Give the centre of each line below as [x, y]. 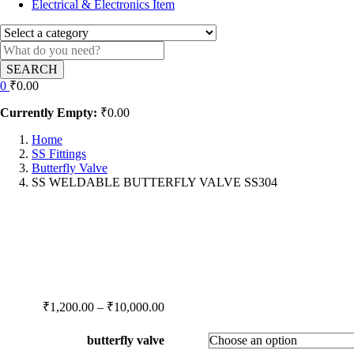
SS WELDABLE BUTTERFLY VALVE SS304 [154, 182]
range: [179, 320]
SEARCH [32, 69]
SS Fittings [59, 153]
